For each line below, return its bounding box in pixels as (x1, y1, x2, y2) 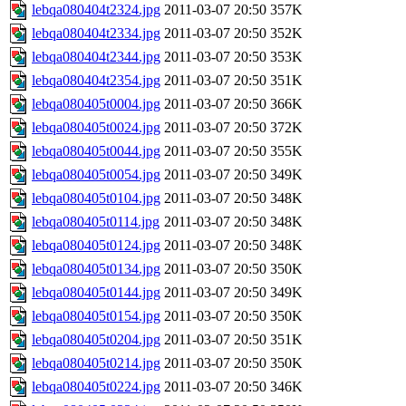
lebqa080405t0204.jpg (32, 332, 160, 348)
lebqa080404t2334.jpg (32, 25, 160, 42)
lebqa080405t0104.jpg (32, 190, 160, 207)
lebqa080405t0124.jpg (32, 237, 160, 254)
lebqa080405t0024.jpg (32, 120, 160, 136)
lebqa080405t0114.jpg (32, 214, 159, 230)
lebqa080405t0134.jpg (32, 261, 160, 277)
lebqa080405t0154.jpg (32, 308, 160, 324)
